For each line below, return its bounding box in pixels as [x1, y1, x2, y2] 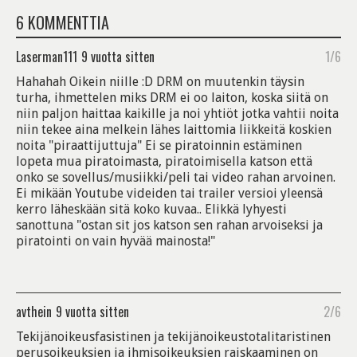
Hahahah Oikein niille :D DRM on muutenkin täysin [16, 74, 304, 89]
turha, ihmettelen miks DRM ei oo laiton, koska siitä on [16, 90, 328, 105]
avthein [16, 302, 52, 321]
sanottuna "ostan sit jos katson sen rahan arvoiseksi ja [16, 218, 323, 233]
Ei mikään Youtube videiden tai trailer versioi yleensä [16, 186, 323, 201]
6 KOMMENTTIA [16, 10, 109, 34]
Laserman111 [16, 47, 77, 66]
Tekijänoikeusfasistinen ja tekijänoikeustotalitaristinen [16, 329, 331, 344]
